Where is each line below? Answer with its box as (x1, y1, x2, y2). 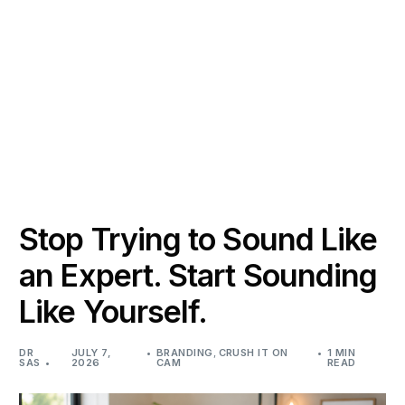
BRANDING (156, 346, 213, 359)
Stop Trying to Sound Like (19, 221, 378, 258)
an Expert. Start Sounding (19, 257, 378, 294)
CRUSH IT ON (218, 346, 288, 359)
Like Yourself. (19, 293, 208, 330)
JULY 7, (71, 346, 112, 359)
